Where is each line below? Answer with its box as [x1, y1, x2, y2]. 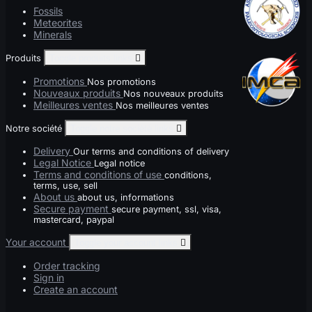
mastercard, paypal [33, 214, 114, 226]
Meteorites [33, 17, 82, 29]
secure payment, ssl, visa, [111, 204, 221, 215]
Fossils [33, 5, 63, 17]
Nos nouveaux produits [123, 88, 224, 99]
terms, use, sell [33, 180, 97, 192]
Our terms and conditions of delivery [73, 146, 229, 157]
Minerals [33, 29, 72, 41]
